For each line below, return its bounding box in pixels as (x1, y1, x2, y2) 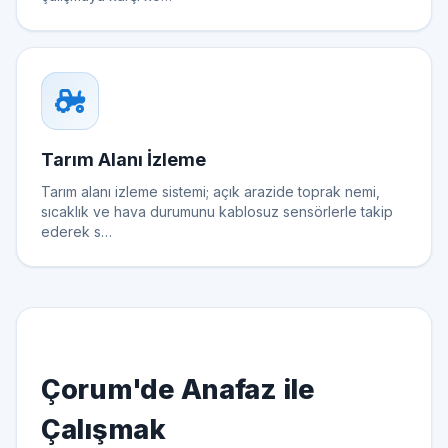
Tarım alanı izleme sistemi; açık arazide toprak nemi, (41, 182, 380, 200)
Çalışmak (41, 412, 166, 446)
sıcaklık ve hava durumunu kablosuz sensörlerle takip (41, 202, 393, 220)
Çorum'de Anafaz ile (41, 372, 315, 406)
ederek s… (41, 222, 112, 240)
